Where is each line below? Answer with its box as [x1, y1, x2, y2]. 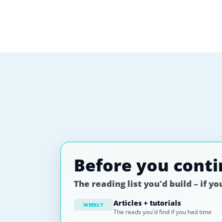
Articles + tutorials [113, 198, 181, 208]
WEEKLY [83, 201, 104, 208]
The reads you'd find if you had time [113, 208, 212, 216]
